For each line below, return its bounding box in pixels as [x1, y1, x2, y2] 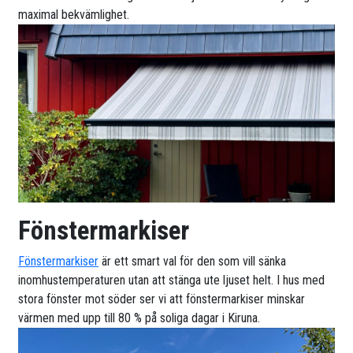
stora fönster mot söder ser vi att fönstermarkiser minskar [18, 292, 306, 307]
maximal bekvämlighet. [18, 6, 130, 22]
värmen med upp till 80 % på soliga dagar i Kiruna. [18, 310, 261, 326]
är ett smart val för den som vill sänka [98, 254, 287, 269]
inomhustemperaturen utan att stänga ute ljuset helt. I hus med [18, 273, 325, 288]
